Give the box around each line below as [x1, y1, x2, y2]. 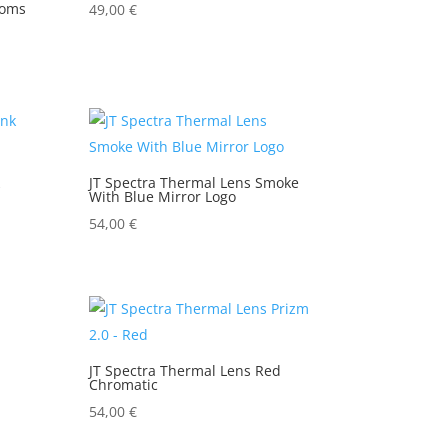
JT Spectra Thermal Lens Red [89, 361, 282, 381]
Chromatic [89, 375, 159, 395]
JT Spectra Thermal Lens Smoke [89, 172, 300, 192]
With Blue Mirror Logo [89, 186, 237, 206]
